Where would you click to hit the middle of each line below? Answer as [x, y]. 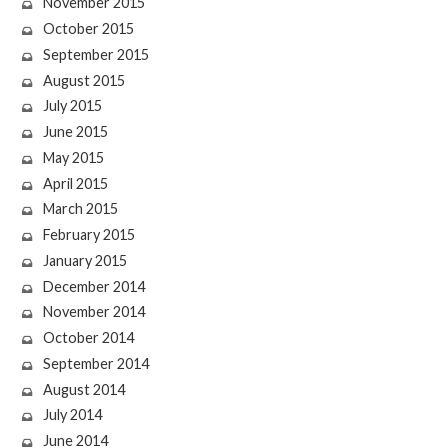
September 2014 [95, 363]
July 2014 [72, 415]
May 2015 [73, 157]
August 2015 [83, 80]
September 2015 [95, 54]
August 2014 [83, 389]
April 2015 [75, 183]
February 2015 [88, 235]
